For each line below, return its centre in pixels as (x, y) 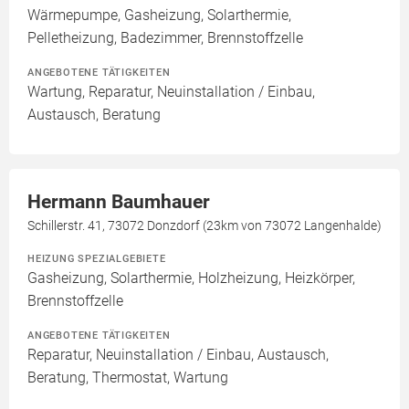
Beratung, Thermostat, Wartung (128, 378)
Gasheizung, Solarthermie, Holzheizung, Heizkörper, (191, 278)
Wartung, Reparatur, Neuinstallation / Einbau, (171, 92)
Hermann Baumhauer (119, 202)
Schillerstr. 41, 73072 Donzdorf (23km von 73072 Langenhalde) (204, 225)
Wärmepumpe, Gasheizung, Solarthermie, (159, 15)
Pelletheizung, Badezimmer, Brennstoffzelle (165, 38)
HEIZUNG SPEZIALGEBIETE (97, 258)
